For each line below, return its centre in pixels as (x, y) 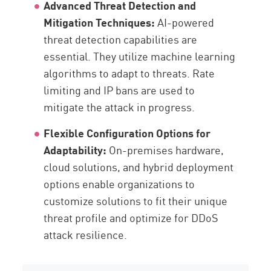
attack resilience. (86, 234)
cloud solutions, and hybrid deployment (139, 167)
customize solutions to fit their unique (136, 201)
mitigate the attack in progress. (119, 107)
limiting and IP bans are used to (119, 90)
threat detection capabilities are (121, 39)
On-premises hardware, (167, 150)
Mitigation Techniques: (100, 22)
